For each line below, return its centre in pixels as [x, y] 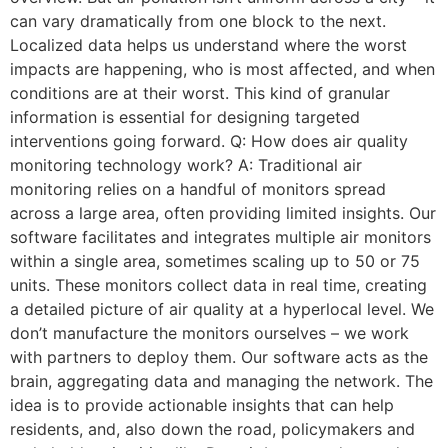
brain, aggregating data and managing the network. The [221, 381]
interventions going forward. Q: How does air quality [209, 141]
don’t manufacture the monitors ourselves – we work [209, 333]
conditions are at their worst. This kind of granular [200, 93]
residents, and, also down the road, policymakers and [212, 429]
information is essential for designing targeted [185, 117]
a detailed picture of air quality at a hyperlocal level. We [222, 309]
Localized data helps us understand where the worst [208, 45]
